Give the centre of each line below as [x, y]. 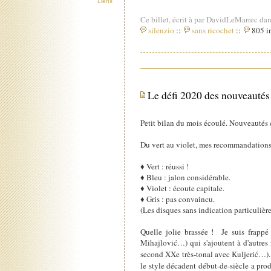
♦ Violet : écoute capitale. [183, 188]
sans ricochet [213, 31]
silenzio [162, 31]
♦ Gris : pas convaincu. [178, 199]
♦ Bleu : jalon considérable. [186, 177]
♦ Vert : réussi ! [165, 166]
